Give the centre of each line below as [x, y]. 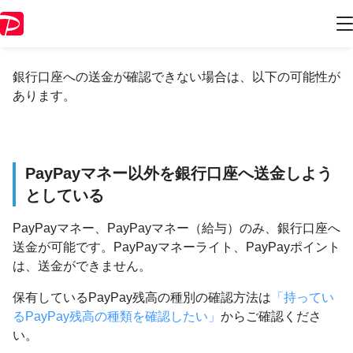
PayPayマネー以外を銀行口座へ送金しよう [179, 173]
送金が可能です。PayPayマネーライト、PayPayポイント [176, 247]
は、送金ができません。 [82, 266]
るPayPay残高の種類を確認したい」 [117, 316]
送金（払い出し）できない [144, 30]
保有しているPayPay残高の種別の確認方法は [142, 297]
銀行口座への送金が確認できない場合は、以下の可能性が [176, 77]
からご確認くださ [271, 316]
